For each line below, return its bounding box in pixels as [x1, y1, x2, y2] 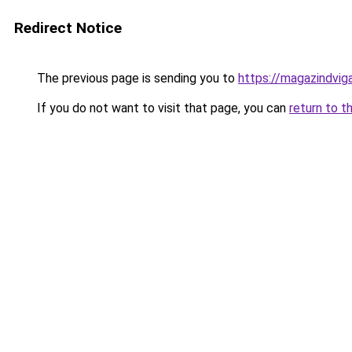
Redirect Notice [14, 19, 122, 37]
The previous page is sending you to [34, 71, 238, 86]
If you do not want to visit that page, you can [34, 101, 289, 115]
